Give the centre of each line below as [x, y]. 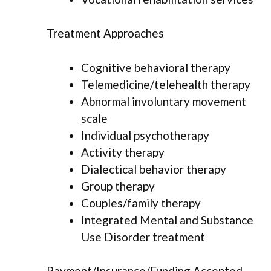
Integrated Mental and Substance [167, 220]
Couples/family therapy [141, 203]
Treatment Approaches [105, 33]
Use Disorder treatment [143, 237]
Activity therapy [123, 152]
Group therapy [118, 186]
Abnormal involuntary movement [164, 101]
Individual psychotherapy [145, 135]
